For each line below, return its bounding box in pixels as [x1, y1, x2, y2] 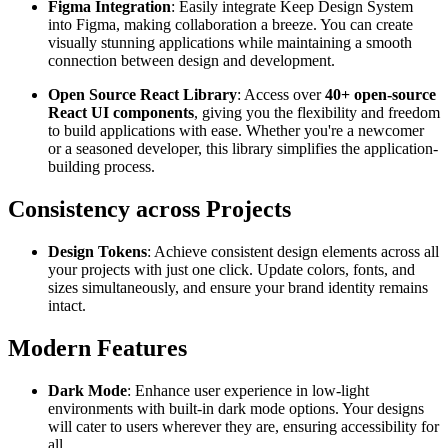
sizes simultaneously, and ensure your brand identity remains [48, 279, 428, 297]
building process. [48, 158, 155, 176]
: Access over [237, 86, 325, 104]
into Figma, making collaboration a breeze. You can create [48, 16, 413, 34]
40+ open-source [325, 86, 436, 104]
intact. [48, 297, 86, 315]
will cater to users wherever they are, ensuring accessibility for [48, 417, 439, 435]
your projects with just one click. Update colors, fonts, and [48, 261, 415, 279]
